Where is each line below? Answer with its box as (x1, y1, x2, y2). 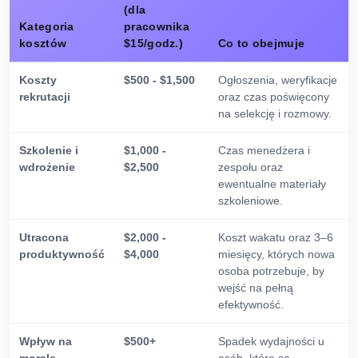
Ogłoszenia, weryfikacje (218, 74, 337, 87)
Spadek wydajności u (218, 335, 324, 348)
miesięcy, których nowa (218, 248, 335, 261)
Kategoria (19, 20, 74, 34)
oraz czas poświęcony (218, 90, 329, 104)
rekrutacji (19, 90, 70, 104)
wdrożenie (19, 161, 75, 174)
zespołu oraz (218, 161, 283, 174)
